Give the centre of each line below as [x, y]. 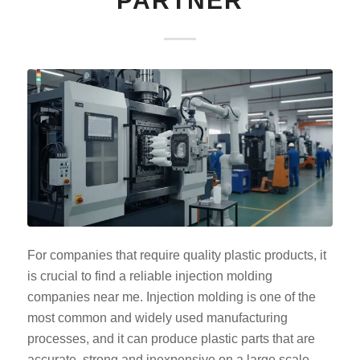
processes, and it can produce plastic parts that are [171, 339]
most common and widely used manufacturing [157, 318]
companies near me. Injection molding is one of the [171, 297]
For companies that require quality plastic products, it [176, 256]
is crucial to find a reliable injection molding [149, 276]
